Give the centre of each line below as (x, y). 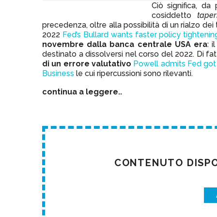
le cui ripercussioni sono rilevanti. (133, 74)
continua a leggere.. (82, 92)
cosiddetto (174, 15)
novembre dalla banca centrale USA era (125, 45)
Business (58, 74)
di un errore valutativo (87, 64)
